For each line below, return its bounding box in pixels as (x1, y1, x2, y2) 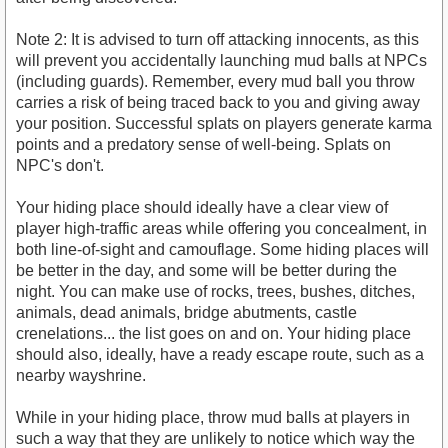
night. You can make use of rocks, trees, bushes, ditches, (16, 283, 415, 301)
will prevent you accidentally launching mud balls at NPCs (16, 52, 427, 70)
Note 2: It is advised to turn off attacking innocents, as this (16, 31, 419, 49)
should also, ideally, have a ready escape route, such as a (16, 346, 424, 364)
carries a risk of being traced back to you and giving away (16, 94, 420, 112)
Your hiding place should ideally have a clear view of (16, 199, 388, 217)
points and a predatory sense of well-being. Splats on (16, 136, 391, 154)
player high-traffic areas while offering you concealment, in (16, 220, 427, 238)
